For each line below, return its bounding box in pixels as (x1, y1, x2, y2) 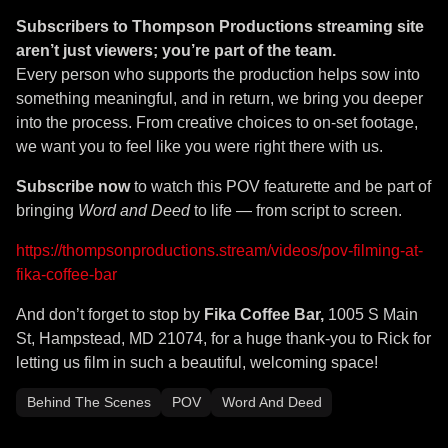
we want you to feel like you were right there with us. (16, 137, 383, 155)
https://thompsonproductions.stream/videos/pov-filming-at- (16, 241, 423, 259)
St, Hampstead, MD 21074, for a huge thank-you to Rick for (16, 329, 431, 347)
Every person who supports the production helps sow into (16, 65, 420, 83)
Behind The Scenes (26, 394, 151, 411)
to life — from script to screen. (190, 201, 402, 219)
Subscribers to (16, 17, 132, 35)
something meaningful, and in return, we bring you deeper (16, 89, 423, 107)
